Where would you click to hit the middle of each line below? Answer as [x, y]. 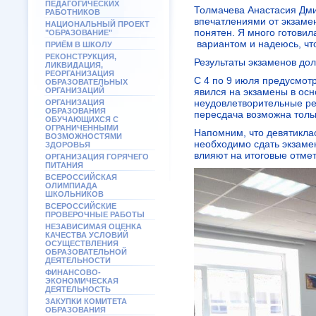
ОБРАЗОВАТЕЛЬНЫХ [86, 82]
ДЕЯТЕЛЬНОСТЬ [78, 289]
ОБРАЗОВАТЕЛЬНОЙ [86, 252]
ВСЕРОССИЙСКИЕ [81, 206]
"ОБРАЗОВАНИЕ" [79, 32]
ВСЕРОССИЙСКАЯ [81, 177]
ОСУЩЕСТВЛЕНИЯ [82, 243]
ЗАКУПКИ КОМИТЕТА [86, 301]
